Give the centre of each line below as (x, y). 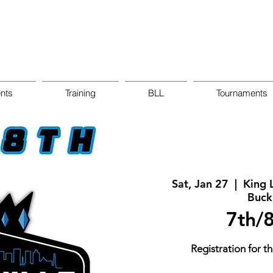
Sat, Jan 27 (200, 184)
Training (80, 93)
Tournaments (242, 93)
